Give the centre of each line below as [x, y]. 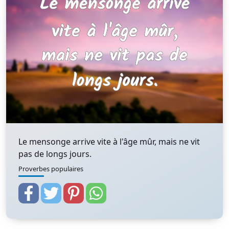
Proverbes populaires [51, 169]
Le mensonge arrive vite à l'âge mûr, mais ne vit [109, 142]
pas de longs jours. [55, 154]
